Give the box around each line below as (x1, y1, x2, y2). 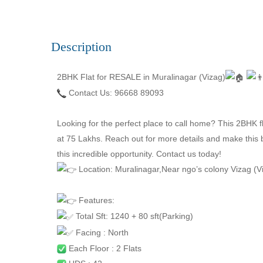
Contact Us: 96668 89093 (66, 87, 164, 97)
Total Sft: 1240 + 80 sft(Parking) (73, 211, 193, 221)
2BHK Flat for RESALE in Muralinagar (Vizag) (57, 72, 225, 82)
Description (51, 39, 112, 54)
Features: (76, 195, 114, 205)
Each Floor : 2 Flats (66, 243, 141, 253)
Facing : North (73, 227, 129, 237)
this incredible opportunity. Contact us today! (57, 149, 224, 159)
